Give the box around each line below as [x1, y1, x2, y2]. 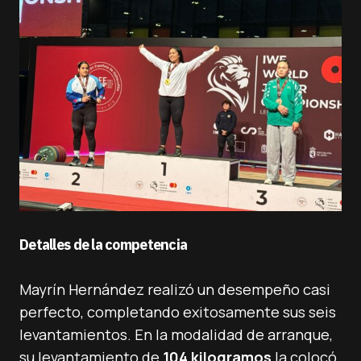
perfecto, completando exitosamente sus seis [19, 302, 336, 322]
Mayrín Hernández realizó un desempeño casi [19, 280, 330, 299]
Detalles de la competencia [19, 235, 188, 254]
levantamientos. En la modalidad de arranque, [19, 325, 333, 344]
